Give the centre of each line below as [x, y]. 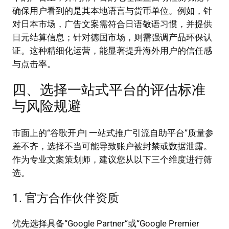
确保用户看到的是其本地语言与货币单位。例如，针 [112, 11]
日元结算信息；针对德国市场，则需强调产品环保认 [112, 37]
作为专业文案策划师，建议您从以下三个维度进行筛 [112, 159]
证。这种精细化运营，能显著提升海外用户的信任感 [112, 51]
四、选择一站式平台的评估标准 [109, 90]
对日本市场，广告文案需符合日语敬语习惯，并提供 [112, 24]
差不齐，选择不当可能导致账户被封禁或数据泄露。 [112, 146]
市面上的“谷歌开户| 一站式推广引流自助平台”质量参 [113, 133]
